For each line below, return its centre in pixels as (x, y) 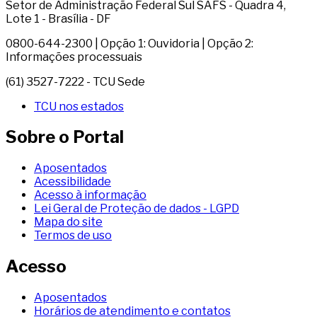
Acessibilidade (73, 182)
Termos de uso (73, 236)
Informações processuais (74, 57)
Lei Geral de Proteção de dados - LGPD (137, 209)
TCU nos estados (79, 106)
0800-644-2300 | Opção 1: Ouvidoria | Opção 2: (129, 43)
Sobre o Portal (65, 137)
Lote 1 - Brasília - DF (58, 18)
